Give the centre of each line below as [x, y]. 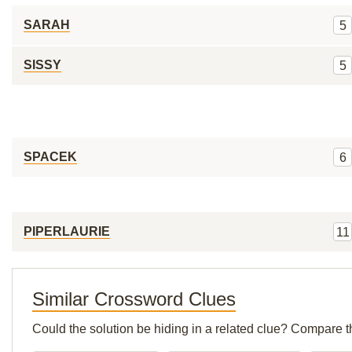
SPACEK [50, 157]
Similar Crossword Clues [134, 299]
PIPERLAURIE [67, 231]
